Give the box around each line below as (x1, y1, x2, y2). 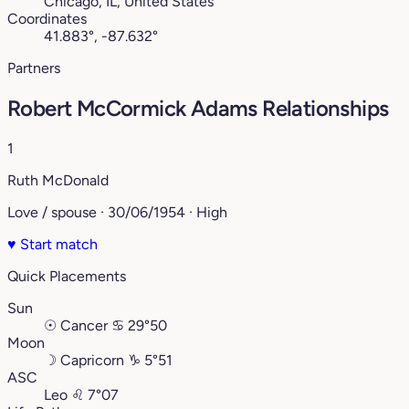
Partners (7, 59, 60, 78)
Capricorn (60, 351, 124, 370)
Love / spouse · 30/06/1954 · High (7, 204, 227, 222)
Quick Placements (7, 267, 126, 286)
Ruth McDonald (7, 172, 109, 190)
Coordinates (7, 10, 87, 28)
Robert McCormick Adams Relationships (7, 95, 389, 122)
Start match (16, 236, 98, 254)
